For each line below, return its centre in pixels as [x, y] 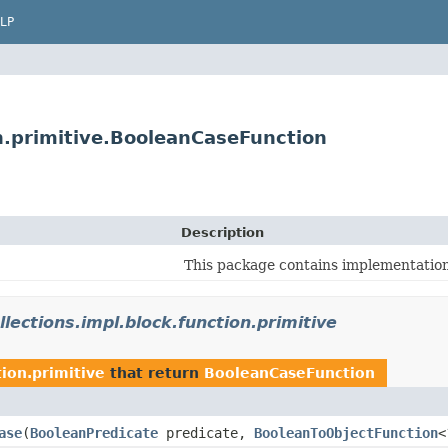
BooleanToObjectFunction [346, 433]
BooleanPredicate [94, 433]
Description [222, 232]
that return [154, 373]
